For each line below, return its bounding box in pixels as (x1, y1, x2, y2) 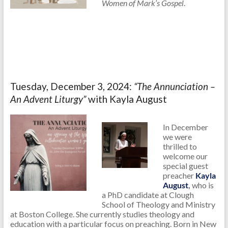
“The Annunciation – (133, 80, 215, 93)
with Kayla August (88, 93, 167, 105)
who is (191, 180, 214, 190)
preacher (162, 170, 195, 181)
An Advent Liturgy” (10, 93, 88, 105)
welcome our (162, 151, 208, 161)
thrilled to (162, 141, 197, 152)
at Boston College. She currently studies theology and (10, 209, 194, 219)
